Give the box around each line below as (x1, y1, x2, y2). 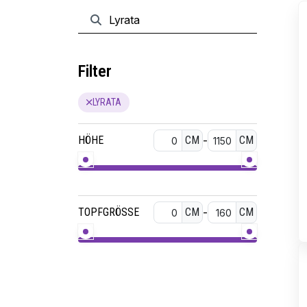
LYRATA (93, 97, 121, 108)
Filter (78, 62, 112, 81)
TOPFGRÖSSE (78, 206, 139, 219)
